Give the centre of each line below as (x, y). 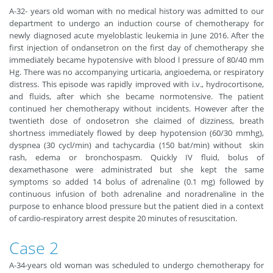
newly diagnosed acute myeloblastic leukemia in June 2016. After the (136, 35)
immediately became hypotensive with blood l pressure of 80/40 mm (136, 60)
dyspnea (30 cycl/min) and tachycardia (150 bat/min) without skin (136, 145)
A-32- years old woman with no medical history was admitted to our (136, 11)
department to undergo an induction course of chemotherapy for (136, 23)
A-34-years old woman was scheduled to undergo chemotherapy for (136, 265)
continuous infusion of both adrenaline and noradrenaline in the (136, 194)
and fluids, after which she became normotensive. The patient (136, 96)
